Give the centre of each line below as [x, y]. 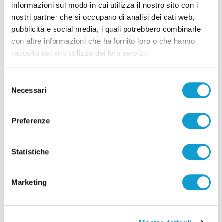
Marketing [29, 182]
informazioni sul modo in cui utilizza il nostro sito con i [105, 5]
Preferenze [30, 120]
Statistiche [30, 151]
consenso [20, 104]
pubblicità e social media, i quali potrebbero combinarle [106, 29]
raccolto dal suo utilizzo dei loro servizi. [80, 53]
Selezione [20, 80]
